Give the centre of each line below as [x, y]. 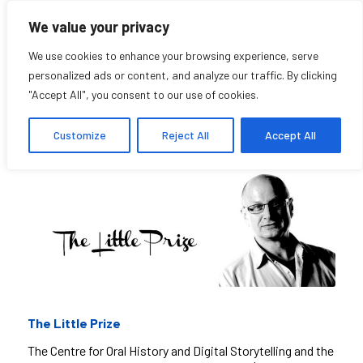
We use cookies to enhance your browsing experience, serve [173, 56]
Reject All [185, 135]
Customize [79, 135]
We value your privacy [99, 27]
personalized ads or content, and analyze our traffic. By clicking [183, 75]
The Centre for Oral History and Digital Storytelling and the [180, 351]
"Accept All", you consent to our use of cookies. [143, 94]
